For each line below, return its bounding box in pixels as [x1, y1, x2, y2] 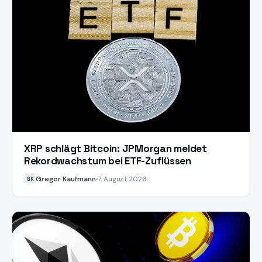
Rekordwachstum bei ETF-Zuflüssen [24, 154, 191, 168]
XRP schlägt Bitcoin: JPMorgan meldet [24, 142, 207, 156]
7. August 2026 [98, 174, 147, 184]
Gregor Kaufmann [36, 174, 96, 184]
